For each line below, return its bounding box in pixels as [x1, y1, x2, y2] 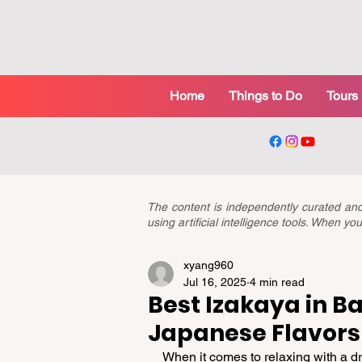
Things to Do [228, 88, 302, 103]
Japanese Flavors [148, 317, 360, 349]
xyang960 [183, 258, 234, 271]
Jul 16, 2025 [183, 275, 246, 288]
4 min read [250, 275, 305, 288]
